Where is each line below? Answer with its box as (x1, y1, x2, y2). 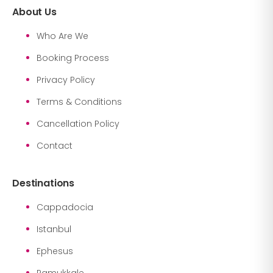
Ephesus (37, 244, 73, 257)
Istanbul (37, 222, 71, 235)
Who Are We (37, 29, 88, 42)
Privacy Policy (37, 73, 95, 86)
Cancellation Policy (37, 117, 119, 130)
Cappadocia (37, 200, 93, 213)
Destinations (12, 175, 75, 190)
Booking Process (37, 51, 109, 64)
